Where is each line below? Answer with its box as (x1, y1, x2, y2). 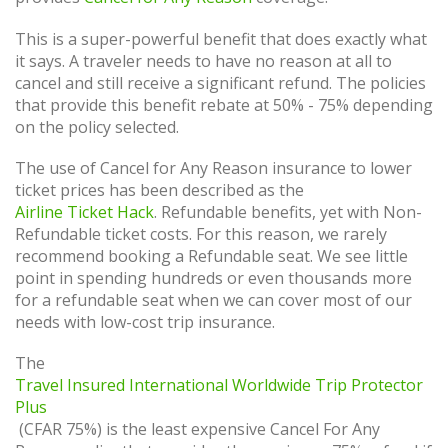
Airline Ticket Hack (15, 200, 154, 223)
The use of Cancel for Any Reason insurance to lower (15, 156, 412, 179)
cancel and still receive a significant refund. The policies (15, 71, 426, 94)
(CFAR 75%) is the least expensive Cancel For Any (15, 418, 380, 441)
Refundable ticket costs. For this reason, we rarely (15, 222, 387, 245)
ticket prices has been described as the (15, 178, 308, 201)
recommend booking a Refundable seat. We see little (15, 244, 408, 267)
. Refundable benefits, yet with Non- (154, 200, 422, 223)
